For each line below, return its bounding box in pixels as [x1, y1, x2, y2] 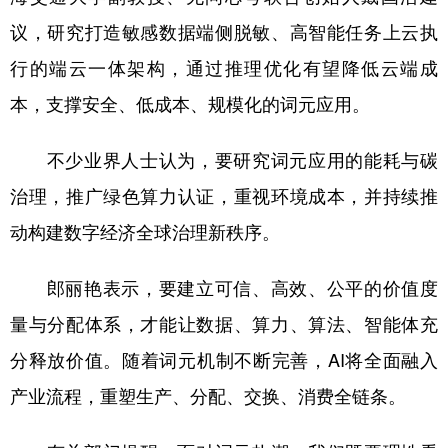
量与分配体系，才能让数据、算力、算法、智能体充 [10, 310, 438, 337]
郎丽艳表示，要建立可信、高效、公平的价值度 [10, 274, 438, 301]
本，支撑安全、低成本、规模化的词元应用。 [10, 90, 370, 117]
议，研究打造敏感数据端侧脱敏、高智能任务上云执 [10, 18, 438, 45]
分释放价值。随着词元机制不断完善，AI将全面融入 [10, 346, 438, 373]
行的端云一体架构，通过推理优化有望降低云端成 [10, 54, 438, 81]
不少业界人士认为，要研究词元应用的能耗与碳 [10, 146, 438, 173]
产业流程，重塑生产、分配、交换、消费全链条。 [10, 382, 406, 409]
